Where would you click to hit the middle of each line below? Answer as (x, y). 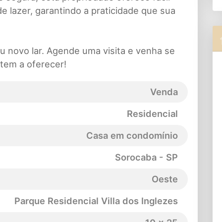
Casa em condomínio (132, 136)
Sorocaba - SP (146, 157)
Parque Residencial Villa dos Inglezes (96, 201)
